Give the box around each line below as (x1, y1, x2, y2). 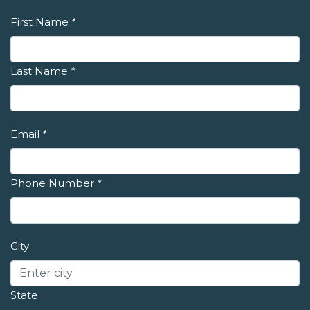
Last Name (10, 64, 68, 77)
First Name (10, 15, 69, 28)
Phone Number (10, 176, 94, 190)
